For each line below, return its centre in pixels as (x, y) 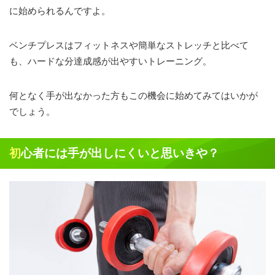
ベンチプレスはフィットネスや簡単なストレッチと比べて (129, 45)
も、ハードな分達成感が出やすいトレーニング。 (110, 61)
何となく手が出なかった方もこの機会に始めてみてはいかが (134, 96)
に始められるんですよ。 (60, 11)
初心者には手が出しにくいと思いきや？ (120, 153)
